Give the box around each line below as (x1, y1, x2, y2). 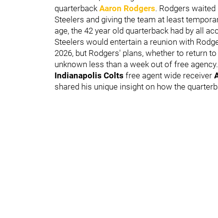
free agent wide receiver (124, 70, 214, 80)
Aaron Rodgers (99, 3, 155, 13)
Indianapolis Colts (54, 70, 124, 80)
